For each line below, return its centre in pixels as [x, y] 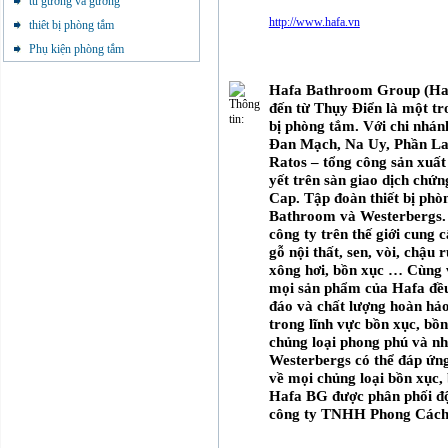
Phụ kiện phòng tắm [76, 49]
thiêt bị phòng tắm [71, 25]
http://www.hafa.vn [314, 22]
